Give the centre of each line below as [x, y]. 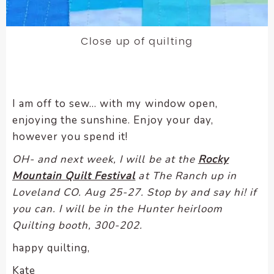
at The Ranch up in [186, 176]
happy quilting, [51, 248]
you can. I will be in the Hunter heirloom [117, 209]
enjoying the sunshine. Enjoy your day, [113, 120]
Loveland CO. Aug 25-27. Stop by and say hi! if [135, 192]
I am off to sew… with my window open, [115, 103]
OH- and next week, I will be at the [105, 159]
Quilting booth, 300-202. [78, 225]
